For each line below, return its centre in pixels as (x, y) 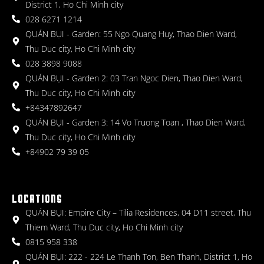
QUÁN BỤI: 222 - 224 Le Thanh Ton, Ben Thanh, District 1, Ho (138, 256)
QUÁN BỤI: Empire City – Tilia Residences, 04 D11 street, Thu (138, 212)
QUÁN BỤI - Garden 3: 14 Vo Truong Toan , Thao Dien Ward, (135, 122)
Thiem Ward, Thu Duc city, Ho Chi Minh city (104, 227)
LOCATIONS (37, 199)
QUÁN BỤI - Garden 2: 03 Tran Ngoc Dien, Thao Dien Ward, (134, 78)
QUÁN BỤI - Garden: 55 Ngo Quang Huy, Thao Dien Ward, (131, 34)
